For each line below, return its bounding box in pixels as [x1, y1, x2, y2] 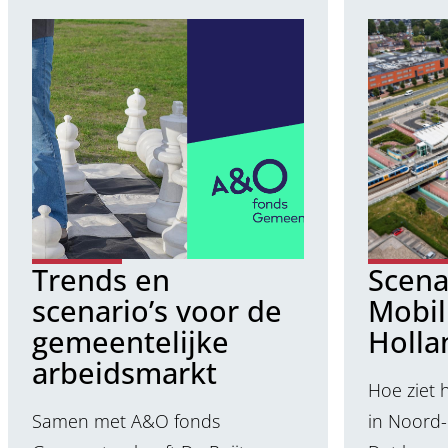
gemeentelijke [32, 322, 229, 362]
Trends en [32, 260, 170, 300]
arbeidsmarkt [32, 353, 217, 393]
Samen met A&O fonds [32, 408, 220, 433]
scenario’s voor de [32, 291, 282, 331]
